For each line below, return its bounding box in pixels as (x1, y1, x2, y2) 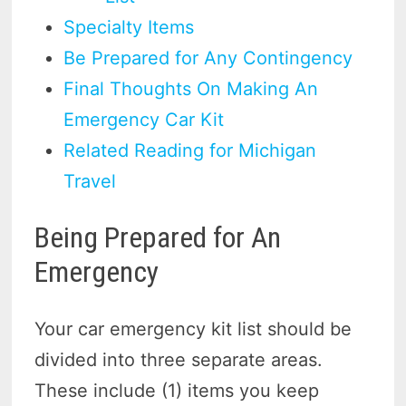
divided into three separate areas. (34, 348, 324, 371)
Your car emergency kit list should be (34, 317, 353, 340)
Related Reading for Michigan (63, 139, 317, 161)
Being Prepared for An (34, 220, 282, 256)
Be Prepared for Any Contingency (63, 46, 353, 69)
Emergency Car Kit (63, 108, 225, 130)
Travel (63, 169, 117, 192)
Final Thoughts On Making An (63, 77, 319, 100)
